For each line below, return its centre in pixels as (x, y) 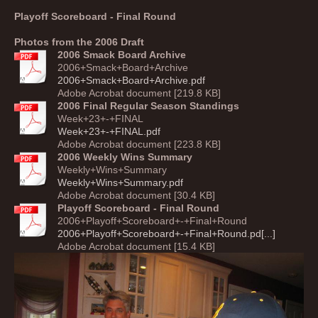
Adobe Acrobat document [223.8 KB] (139, 144)
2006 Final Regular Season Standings (148, 106)
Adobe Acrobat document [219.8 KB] (139, 93)
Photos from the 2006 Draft (79, 42)
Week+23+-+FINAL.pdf (109, 131)
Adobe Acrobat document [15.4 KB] (136, 246)
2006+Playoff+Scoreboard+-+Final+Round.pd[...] (166, 234)
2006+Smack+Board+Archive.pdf (131, 80)
